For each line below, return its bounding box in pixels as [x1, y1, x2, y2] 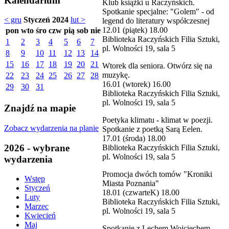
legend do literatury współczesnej [102, 16, 210, 25]
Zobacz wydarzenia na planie [4, 123, 99, 132]
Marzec [25, 202, 49, 211]
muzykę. [102, 70, 130, 79]
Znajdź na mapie [4, 103, 76, 114]
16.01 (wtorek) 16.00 [102, 79, 171, 88]
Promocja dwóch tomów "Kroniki [102, 169, 212, 178]
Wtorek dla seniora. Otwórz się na [102, 61, 212, 70]
